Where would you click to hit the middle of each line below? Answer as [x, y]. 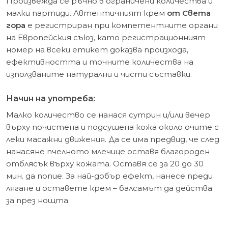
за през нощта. [38, 201]
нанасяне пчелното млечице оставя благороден [108, 152]
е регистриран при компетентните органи [122, 25]
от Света [189, 13]
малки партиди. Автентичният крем [87, 13]
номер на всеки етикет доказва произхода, [97, 50]
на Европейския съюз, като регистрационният [106, 38]
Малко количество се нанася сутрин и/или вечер [108, 115]
